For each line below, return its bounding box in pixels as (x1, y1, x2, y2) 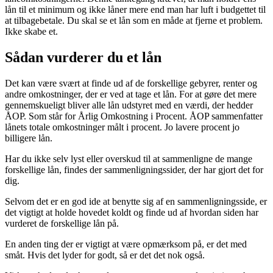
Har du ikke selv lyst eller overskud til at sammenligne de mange (5, 154, 252, 165)
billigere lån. (5, 133, 52, 144)
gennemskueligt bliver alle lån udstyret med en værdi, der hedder (5, 100, 253, 111)
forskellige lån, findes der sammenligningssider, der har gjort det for (5, 165, 263, 175)
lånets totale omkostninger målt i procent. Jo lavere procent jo (5, 122, 239, 133)
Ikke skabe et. (5, 26, 58, 37)
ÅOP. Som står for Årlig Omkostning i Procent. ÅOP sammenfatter (5, 111, 263, 122)
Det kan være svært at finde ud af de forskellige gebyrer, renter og (5, 78, 257, 89)
